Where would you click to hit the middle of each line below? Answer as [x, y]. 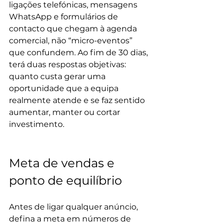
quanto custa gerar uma [58, 76]
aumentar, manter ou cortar [65, 112]
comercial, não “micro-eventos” [72, 41]
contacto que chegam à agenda [74, 29]
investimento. [37, 124]
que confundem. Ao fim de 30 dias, [79, 53]
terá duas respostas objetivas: [68, 64]
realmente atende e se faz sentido [78, 100]
